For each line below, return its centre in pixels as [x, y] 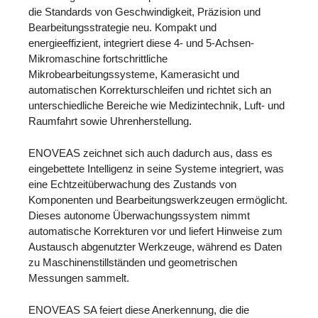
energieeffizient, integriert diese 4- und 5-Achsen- [141, 43]
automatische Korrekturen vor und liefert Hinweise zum [155, 231]
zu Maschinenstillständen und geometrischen [133, 262]
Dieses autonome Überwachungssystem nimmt [139, 215]
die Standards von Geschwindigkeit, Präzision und [144, 12]
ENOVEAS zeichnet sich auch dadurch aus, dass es [150, 153]
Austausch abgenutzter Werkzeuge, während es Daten [155, 246]
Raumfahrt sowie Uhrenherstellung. [110, 121]
